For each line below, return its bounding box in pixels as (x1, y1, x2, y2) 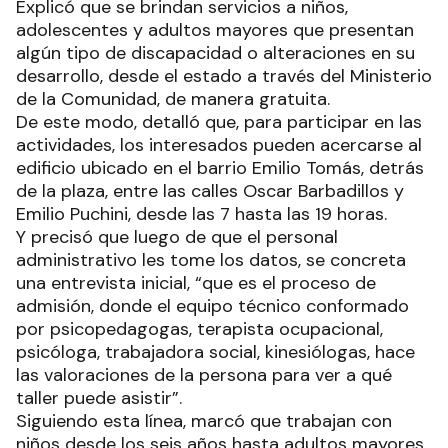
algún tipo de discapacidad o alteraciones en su (16, 40, 415, 65)
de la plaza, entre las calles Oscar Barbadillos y (16, 178, 404, 203)
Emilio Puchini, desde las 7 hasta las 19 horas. (16, 201, 392, 226)
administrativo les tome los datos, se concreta (16, 247, 406, 272)
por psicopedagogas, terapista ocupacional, (16, 316, 383, 341)
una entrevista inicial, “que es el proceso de (16, 270, 376, 295)
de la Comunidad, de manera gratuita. (16, 86, 335, 111)
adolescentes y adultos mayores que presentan (16, 17, 414, 42)
